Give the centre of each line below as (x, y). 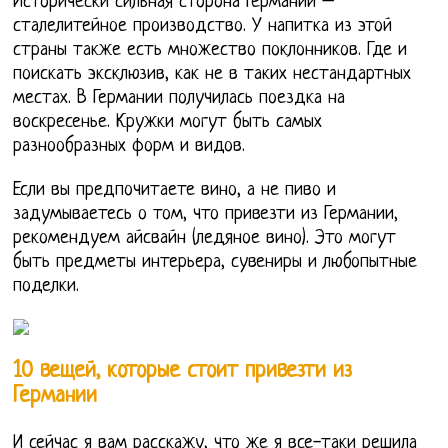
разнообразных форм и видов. (129, 147)
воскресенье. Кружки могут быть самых (168, 123)
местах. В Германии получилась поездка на (179, 99)
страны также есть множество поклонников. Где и (210, 51)
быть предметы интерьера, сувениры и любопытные (215, 263)
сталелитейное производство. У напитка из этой (203, 27)
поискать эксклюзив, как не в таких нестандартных (212, 75)
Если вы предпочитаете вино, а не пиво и (175, 191)
